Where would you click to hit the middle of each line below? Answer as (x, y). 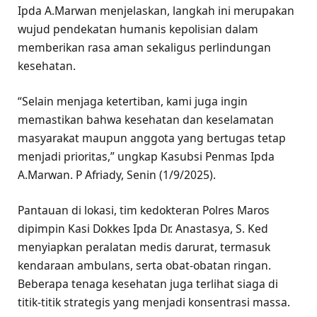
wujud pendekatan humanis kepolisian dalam (138, 29)
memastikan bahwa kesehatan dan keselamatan (146, 120)
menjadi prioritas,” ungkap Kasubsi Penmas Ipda (146, 157)
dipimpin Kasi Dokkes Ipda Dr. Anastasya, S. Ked (143, 229)
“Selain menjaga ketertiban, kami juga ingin (133, 102)
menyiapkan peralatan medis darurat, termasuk (144, 247)
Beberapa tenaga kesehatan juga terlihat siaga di (148, 284)
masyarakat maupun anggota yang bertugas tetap (152, 138)
